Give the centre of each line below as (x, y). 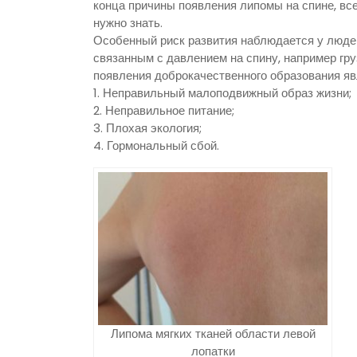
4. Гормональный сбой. (156, 146)
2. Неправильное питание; (164, 111)
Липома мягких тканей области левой (213, 333)
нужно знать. (128, 23)
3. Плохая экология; (147, 128)
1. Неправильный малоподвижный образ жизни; (222, 93)
